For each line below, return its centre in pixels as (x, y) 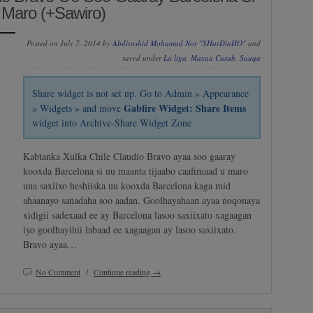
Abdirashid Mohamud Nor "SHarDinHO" (179, 43)
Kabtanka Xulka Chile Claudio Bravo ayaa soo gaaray (129, 156)
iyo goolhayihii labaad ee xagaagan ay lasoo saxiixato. (130, 229)
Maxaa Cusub (213, 58)
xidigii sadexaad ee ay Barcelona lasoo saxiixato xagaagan (137, 214)
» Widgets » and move (78, 108)
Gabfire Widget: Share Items (185, 108)
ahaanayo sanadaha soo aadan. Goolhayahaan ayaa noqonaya (141, 200)
